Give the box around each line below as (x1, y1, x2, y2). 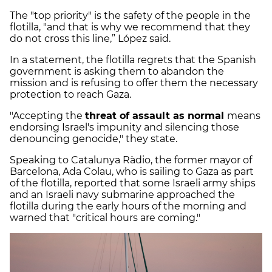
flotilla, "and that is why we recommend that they (10, 21, 250, 33)
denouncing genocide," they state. (10, 132, 177, 144)
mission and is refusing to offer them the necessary (10, 76, 258, 89)
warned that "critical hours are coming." (10, 211, 200, 223)
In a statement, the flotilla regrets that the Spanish (10, 53, 256, 66)
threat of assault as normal (85, 109, 227, 121)
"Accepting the (10, 109, 85, 121)
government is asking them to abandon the (10, 65, 224, 77)
